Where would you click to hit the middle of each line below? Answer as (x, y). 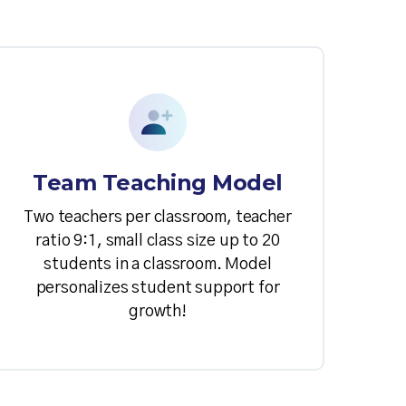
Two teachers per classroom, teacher (158, 218)
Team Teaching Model (158, 183)
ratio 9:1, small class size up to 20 (158, 242)
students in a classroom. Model (158, 265)
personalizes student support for (158, 289)
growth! (158, 312)
